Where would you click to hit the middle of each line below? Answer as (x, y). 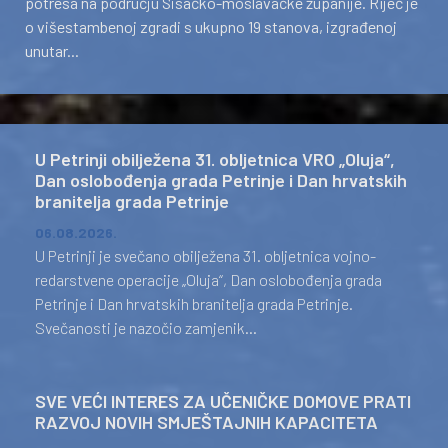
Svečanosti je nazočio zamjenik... (146, 327)
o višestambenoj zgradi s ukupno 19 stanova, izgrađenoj (211, 26)
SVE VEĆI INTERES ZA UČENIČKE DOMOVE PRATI (223, 401)
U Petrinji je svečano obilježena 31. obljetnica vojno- (205, 255)
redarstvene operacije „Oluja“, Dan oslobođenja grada (208, 279)
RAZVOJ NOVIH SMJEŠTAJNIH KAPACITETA (206, 422)
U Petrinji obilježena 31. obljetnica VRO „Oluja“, (215, 159)
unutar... (52, 50)
